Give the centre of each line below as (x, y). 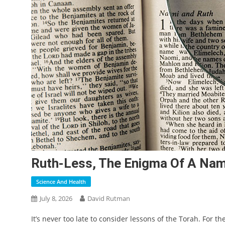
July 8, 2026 (56, 198)
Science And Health (61, 182)
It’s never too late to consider (80, 219)
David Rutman (109, 198)
